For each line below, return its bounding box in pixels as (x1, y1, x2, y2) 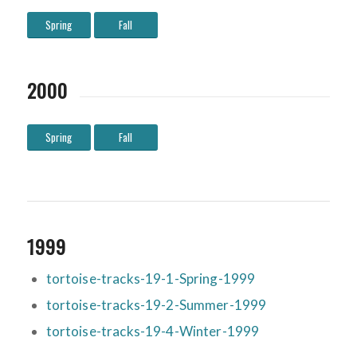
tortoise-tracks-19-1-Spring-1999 (45, 270, 256, 288)
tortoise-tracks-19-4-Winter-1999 (45, 323, 260, 340)
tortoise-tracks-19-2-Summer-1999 (45, 296, 267, 314)
